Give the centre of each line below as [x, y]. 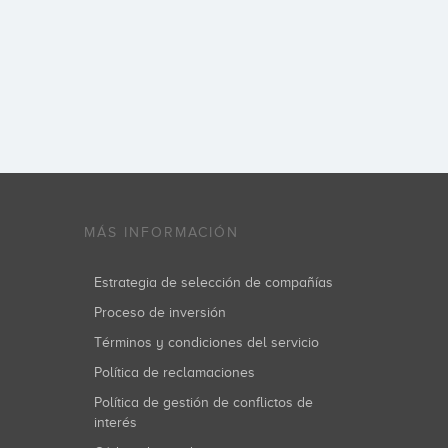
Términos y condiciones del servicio [210, 342]
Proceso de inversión [163, 312]
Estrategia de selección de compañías [217, 282]
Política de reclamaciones [178, 372]
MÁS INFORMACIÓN [161, 232]
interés [115, 422]
